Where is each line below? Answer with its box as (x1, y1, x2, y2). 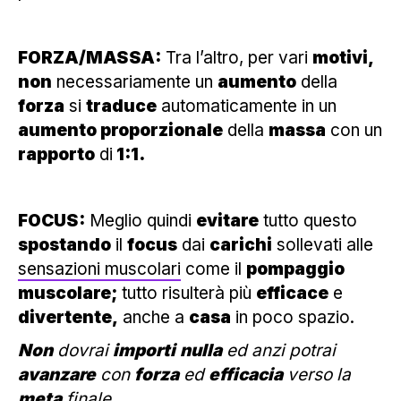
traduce (86, 95, 157, 116)
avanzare (18, 363, 96, 385)
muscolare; (18, 282, 117, 303)
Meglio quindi (85, 209, 196, 231)
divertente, (18, 306, 118, 328)
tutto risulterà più (117, 282, 256, 303)
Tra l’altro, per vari (161, 47, 312, 68)
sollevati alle (272, 234, 373, 255)
